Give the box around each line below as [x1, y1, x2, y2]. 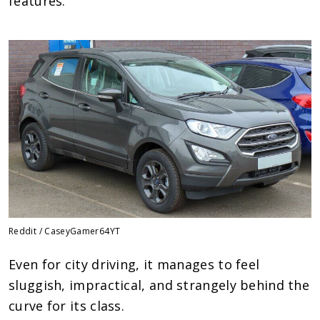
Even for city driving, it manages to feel [9, 255, 260, 273]
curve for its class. [9, 296, 125, 314]
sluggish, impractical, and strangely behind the [9, 276, 310, 294]
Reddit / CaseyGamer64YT [9, 224, 121, 237]
